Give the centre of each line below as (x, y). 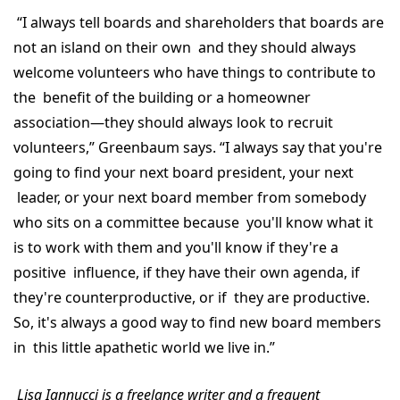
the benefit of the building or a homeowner (162, 97)
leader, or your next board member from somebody (190, 197)
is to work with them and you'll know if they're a (176, 247)
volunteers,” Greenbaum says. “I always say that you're (198, 147)
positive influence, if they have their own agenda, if (187, 272)
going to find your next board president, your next (183, 172)
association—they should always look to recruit (173, 122)
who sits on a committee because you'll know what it (193, 222)
